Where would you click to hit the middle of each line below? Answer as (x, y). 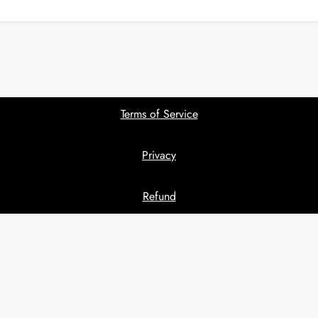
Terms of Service (159, 114)
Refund (159, 196)
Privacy (159, 155)
